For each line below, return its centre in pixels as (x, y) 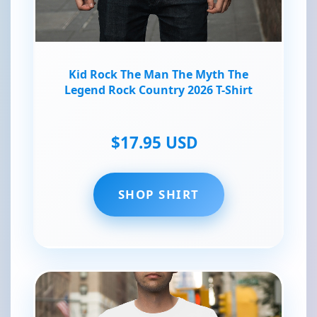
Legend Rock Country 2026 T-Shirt (158, 90)
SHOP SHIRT (158, 195)
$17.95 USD (154, 143)
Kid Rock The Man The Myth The (158, 75)
